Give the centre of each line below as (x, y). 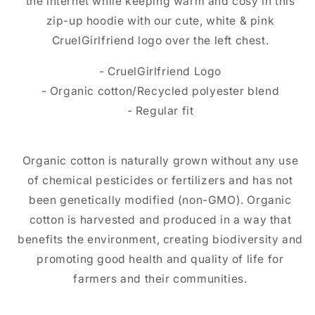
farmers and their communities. (160, 279)
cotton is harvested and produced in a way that (160, 220)
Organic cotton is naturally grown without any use (160, 161)
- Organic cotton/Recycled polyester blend (160, 91)
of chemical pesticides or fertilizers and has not (160, 181)
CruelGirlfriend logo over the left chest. (160, 40)
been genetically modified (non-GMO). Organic (160, 200)
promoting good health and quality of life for (160, 259)
